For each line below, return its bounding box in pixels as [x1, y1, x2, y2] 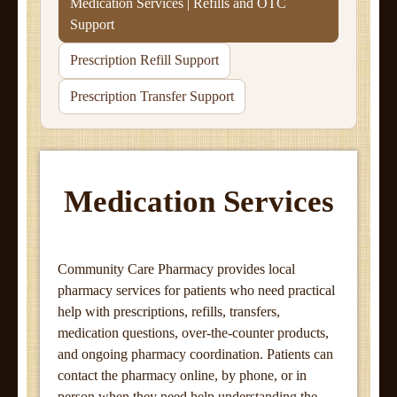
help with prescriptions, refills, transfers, [58, 304, 280, 319]
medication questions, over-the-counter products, [58, 325, 329, 340]
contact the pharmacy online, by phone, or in [58, 368, 307, 383]
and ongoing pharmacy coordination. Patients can [58, 346, 333, 362]
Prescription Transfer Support [70, 88, 234, 104]
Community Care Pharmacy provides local [58, 261, 295, 276]
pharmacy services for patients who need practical [58, 283, 335, 298]
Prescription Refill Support [70, 52, 219, 68]
